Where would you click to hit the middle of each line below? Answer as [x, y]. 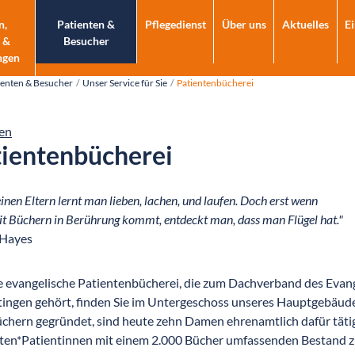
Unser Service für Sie [125, 83]
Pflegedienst [175, 24]
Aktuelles [305, 24]
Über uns [244, 24]
